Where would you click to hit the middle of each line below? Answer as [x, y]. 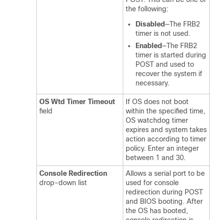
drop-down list [63, 183]
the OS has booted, [157, 211]
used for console [152, 183]
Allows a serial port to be [165, 173]
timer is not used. [163, 33]
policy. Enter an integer [162, 148]
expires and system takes [166, 130]
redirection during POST [164, 192]
